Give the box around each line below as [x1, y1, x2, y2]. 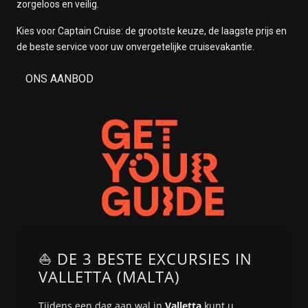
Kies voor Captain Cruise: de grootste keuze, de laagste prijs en [16, 25, 287, 36]
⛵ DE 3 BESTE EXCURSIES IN [38, 248, 252, 269]
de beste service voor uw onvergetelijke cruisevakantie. [16, 41, 254, 52]
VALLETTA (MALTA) [38, 266, 180, 287]
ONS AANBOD [25, 72, 93, 85]
